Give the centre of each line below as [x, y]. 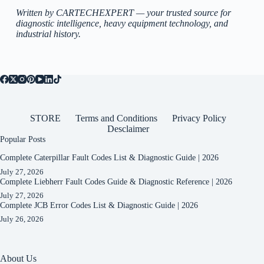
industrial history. [48, 34]
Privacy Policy [199, 118]
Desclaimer [128, 129]
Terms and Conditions [116, 118]
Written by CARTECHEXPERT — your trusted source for [123, 13]
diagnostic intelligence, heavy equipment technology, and [122, 24]
